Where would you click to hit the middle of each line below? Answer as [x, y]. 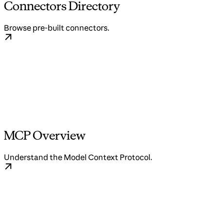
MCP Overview [45, 136]
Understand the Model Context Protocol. [78, 157]
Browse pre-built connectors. [57, 28]
